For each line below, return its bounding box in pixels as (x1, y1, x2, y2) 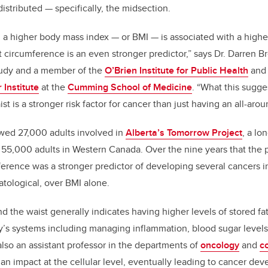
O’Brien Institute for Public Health (105, 63, 248, 78)
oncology (200, 238, 239, 252)
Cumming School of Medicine (68, 80, 192, 95)
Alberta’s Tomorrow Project (126, 126, 242, 140)
